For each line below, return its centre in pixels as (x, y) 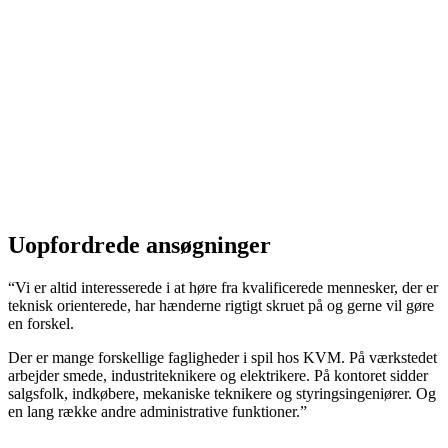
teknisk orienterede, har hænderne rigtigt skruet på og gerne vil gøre (221, 305)
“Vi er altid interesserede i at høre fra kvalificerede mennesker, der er (223, 287)
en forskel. (41, 323)
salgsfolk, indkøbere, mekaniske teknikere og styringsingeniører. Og (222, 393)
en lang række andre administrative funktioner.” (157, 411)
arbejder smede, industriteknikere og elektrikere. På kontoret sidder (218, 375)
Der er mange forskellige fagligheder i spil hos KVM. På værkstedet (222, 357)
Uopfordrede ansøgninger (139, 244)
